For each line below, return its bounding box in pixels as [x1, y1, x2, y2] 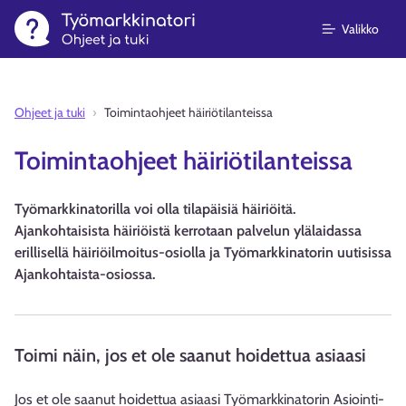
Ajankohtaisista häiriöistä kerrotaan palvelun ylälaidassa [14, 222, 362, 239]
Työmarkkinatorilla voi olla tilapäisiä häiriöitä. [14, 200, 295, 217]
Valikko [341, 20, 379, 37]
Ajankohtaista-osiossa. [14, 266, 155, 283]
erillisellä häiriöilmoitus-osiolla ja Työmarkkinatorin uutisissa [14, 244, 391, 261]
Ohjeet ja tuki [14, 104, 85, 121]
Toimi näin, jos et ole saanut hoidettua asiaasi [14, 344, 366, 366]
